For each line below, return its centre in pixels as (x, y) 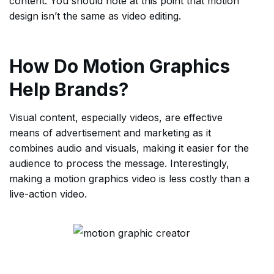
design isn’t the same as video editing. (95, 16)
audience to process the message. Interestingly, (119, 163)
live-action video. (48, 194)
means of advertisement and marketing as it (110, 133)
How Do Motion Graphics (120, 66)
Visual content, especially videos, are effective (116, 117)
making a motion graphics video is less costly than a (129, 179)
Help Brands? (69, 89)
